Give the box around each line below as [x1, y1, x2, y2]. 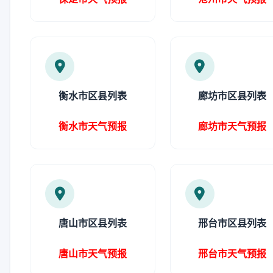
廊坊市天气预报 [198, 120, 267, 132]
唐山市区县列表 [58, 217, 127, 229]
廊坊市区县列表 [198, 90, 267, 102]
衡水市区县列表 [58, 90, 127, 102]
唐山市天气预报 [58, 247, 127, 260]
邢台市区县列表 [198, 217, 267, 229]
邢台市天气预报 [198, 247, 267, 260]
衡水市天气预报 [58, 120, 127, 132]
